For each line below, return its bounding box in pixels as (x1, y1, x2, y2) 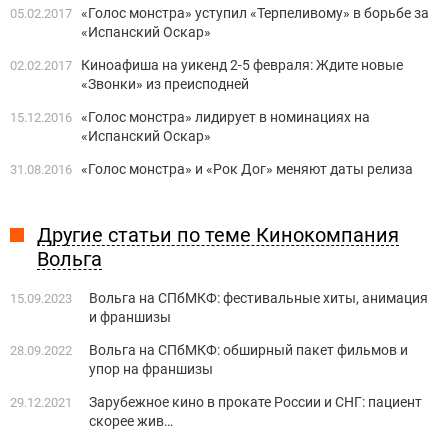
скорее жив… (89, 413, 173, 430)
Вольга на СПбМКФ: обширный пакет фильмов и (89, 342, 408, 359)
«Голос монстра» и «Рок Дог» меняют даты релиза (81, 161, 413, 178)
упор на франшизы (89, 361, 213, 378)
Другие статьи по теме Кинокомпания (37, 223, 399, 248)
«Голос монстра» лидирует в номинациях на (81, 109, 370, 126)
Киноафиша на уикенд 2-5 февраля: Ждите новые (81, 57, 403, 74)
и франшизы (89, 309, 171, 326)
